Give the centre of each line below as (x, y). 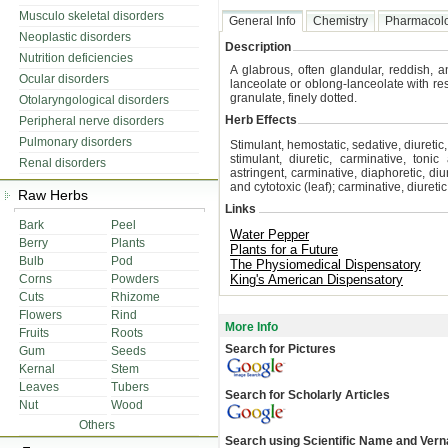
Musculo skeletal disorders (91, 16)
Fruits (34, 333)
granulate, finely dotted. (293, 98)
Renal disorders (62, 163)
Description (258, 47)
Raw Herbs (49, 195)
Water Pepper (269, 234)
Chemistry (340, 21)
